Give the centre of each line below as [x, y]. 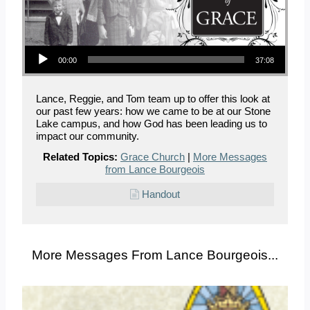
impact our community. [88, 136]
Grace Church [153, 156]
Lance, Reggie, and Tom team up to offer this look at [153, 98]
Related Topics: [80, 156]
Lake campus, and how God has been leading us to [152, 123]
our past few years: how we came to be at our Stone [153, 111]
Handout [161, 194]
